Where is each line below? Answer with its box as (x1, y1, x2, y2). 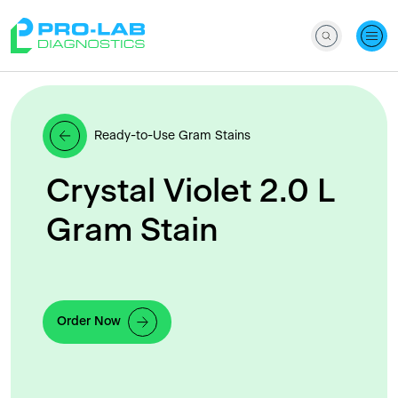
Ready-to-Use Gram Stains (94, 129, 251, 142)
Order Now (57, 315, 121, 329)
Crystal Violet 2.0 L (46, 175, 335, 208)
